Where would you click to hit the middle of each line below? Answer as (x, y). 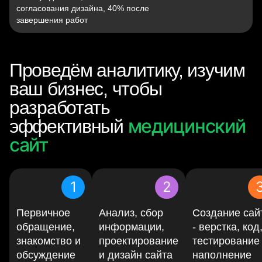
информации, (132, 227)
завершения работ (52, 20)
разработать (60, 107)
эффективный (69, 126)
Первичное (43, 213)
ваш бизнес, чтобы (86, 89)
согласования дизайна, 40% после (83, 8)
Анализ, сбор (131, 213)
